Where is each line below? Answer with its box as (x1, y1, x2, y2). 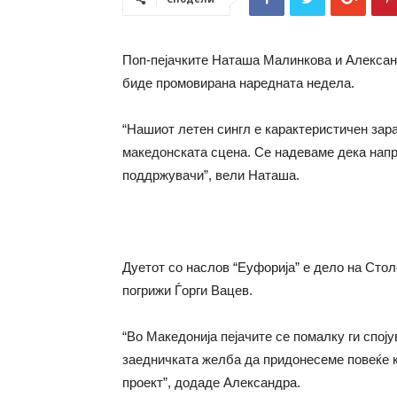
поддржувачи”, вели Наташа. (122, 167, 300, 183)
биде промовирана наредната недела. (122, 75, 354, 90)
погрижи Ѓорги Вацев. (122, 283, 253, 298)
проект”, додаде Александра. (122, 375, 300, 390)
